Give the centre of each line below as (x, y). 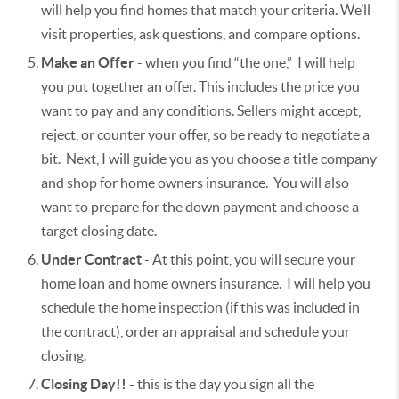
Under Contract (93, 259)
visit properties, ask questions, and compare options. (202, 33)
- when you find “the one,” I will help (245, 62)
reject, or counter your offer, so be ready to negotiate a (205, 134)
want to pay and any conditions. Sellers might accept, (201, 110)
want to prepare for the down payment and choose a (200, 206)
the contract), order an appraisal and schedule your (195, 331)
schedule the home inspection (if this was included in (200, 307)
